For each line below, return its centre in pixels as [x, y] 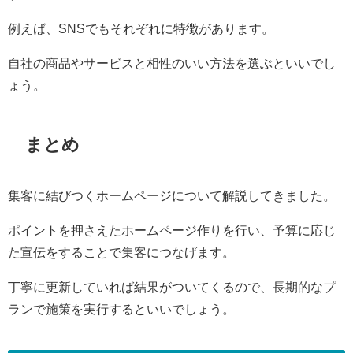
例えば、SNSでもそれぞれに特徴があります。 [141, 29]
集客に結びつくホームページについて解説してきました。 [172, 195]
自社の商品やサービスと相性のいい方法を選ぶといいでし [172, 63]
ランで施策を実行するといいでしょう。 [121, 308]
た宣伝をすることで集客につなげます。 [121, 252]
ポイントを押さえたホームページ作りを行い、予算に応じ [172, 230]
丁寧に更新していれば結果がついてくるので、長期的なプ [172, 286]
